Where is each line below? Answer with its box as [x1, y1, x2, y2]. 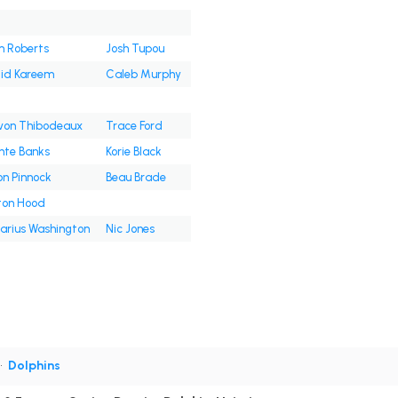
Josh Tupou [105, 42, 164, 56]
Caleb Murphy [105, 68, 181, 82]
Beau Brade [105, 171, 166, 185]
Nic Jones [105, 222, 155, 236]
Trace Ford [105, 119, 163, 133]
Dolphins [7, 358, 60, 374]
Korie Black [105, 145, 162, 159]
